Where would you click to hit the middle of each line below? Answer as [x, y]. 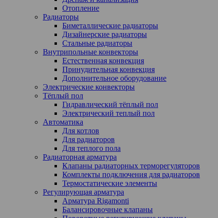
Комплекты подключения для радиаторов [131, 174]
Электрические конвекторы [89, 87]
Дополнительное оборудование [114, 78]
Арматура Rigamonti [96, 201]
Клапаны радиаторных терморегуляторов [131, 166]
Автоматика [63, 122]
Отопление [81, 8]
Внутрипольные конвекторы [91, 52]
